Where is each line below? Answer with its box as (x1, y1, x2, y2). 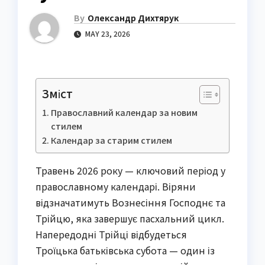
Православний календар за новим (50, 106, 198, 119)
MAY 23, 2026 (83, 28, 130, 39)
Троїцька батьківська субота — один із (35, 243, 215, 258)
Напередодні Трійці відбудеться (35, 227, 187, 242)
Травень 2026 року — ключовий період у (35, 163, 225, 178)
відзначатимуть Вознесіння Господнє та (35, 195, 225, 210)
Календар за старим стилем (50, 134, 172, 147)
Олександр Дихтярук (88, 12, 179, 24)
